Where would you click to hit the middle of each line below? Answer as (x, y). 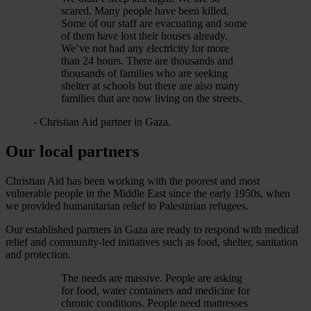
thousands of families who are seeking (144, 74)
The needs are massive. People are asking (152, 278)
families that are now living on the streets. (152, 99)
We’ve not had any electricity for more (145, 49)
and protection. (38, 255)
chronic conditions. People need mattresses (154, 303)
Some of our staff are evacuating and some (154, 24)
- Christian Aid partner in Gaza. (102, 122)
